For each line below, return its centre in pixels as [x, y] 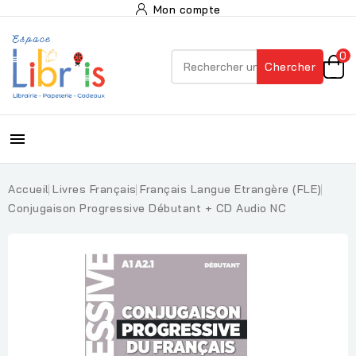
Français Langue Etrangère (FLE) [231, 189]
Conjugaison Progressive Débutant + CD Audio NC [147, 208]
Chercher [290, 67]
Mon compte [187, 10]
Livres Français [95, 189]
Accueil [29, 189]
